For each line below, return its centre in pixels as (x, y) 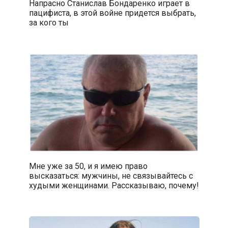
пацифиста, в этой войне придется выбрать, (112, 13)
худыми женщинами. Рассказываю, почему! (114, 185)
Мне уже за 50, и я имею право (88, 166)
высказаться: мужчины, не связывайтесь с (111, 176)
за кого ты (49, 22)
